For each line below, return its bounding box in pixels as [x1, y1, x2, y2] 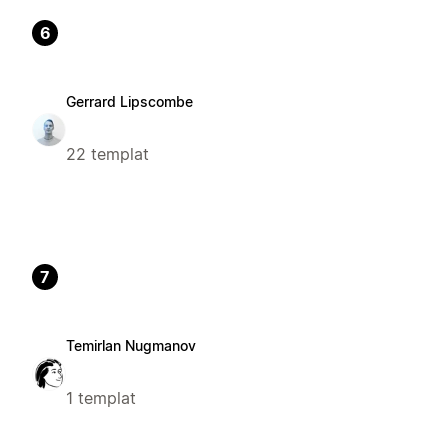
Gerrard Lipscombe [66, 93, 193, 111]
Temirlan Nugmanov [66, 336, 196, 354]
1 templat [66, 387, 136, 408]
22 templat [66, 144, 149, 165]
